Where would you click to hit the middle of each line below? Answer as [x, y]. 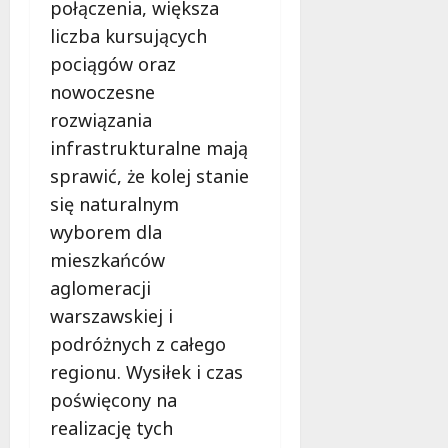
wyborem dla [106, 231]
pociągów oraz [113, 63]
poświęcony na [113, 399]
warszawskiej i [111, 315]
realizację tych [111, 427]
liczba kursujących [128, 35]
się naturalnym [114, 203]
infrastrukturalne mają [149, 147]
